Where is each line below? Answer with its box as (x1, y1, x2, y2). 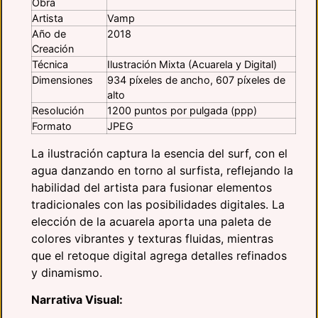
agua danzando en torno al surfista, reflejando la (31, 163, 293, 177)
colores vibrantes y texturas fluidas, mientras (31, 231, 273, 246)
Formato (32, 119, 72, 132)
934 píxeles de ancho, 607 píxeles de (107, 73, 285, 86)
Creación (32, 42, 74, 55)
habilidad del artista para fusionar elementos (31, 180, 272, 194)
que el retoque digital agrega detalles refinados (31, 248, 287, 263)
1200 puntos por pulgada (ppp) (107, 104, 257, 116)
